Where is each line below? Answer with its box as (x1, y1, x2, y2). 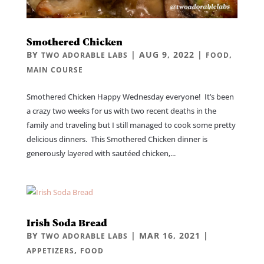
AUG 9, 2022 (138, 48, 194, 60)
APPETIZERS (26, 245, 74, 256)
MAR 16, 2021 (138, 229, 200, 241)
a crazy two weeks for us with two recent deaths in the (26, 105, 216, 116)
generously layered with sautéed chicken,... (26, 147, 176, 159)
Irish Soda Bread (26, 216, 107, 228)
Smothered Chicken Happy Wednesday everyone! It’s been (26, 91, 234, 102)
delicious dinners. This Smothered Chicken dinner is (26, 133, 207, 144)
